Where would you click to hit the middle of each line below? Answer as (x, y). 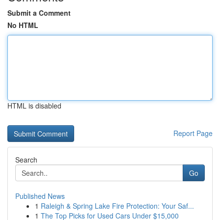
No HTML (23, 25)
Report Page (193, 133)
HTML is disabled (34, 106)
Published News (40, 196)
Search (26, 160)
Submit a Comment (39, 13)
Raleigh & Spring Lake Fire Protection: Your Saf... (117, 206)
